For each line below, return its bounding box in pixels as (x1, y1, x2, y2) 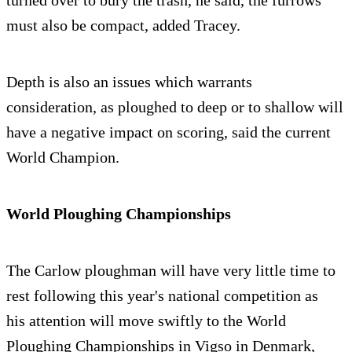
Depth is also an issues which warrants (6, 73, 252, 91)
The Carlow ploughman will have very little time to (6, 262, 335, 280)
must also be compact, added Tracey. (6, 16, 240, 35)
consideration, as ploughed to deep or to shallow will (6, 98, 343, 116)
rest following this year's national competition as (6, 287, 318, 305)
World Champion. (6, 148, 119, 167)
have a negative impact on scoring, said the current (6, 123, 331, 141)
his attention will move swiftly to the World (6, 312, 286, 330)
